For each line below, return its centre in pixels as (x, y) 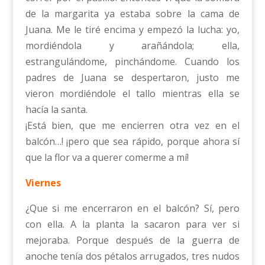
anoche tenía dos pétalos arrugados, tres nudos (132, 256)
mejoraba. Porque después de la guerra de (132, 240)
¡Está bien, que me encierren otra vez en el (132, 125)
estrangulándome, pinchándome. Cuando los (132, 61)
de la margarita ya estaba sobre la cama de (132, 13)
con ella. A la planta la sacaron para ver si (132, 224)
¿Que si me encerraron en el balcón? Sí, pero (132, 208)
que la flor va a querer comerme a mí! (107, 157)
